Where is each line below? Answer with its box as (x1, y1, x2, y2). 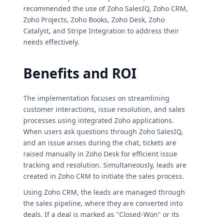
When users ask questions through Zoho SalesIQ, (23, 126, 183, 136)
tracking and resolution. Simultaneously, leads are (23, 160, 186, 170)
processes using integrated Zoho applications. (23, 115, 174, 125)
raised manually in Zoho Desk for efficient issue (23, 149, 177, 158)
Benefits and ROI (23, 63, 137, 82)
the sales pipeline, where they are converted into (23, 198, 183, 208)
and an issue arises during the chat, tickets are (23, 138, 176, 147)
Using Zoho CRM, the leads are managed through (23, 187, 185, 197)
